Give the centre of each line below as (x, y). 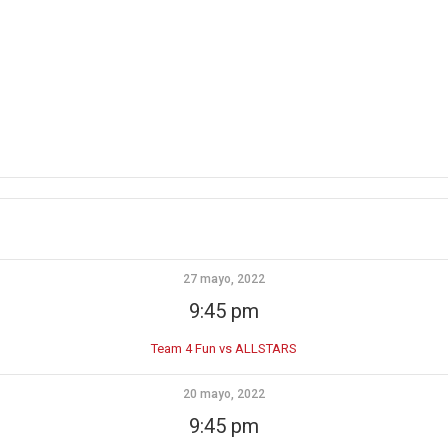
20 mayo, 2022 (224, 394)
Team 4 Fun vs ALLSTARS (224, 348)
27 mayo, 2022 (224, 279)
